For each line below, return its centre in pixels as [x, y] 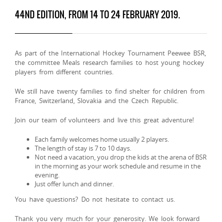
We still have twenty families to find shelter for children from [110, 91]
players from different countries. [64, 72]
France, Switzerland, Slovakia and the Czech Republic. [97, 101]
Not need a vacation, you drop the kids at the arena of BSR [121, 157]
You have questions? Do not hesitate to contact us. [95, 199]
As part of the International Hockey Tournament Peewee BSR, [111, 53]
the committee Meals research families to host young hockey [110, 62]
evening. [47, 175]
